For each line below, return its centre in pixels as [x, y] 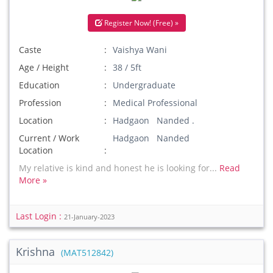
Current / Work [49, 138]
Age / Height [44, 67]
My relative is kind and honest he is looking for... [119, 168]
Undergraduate [144, 85]
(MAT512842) [87, 253]
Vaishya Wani [140, 50]
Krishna [37, 252]
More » [33, 180]
